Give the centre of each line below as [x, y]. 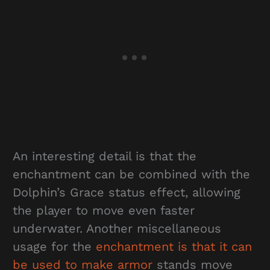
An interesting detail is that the [104, 156]
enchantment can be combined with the [131, 174]
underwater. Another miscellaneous [117, 228]
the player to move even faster [103, 210]
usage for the [54, 246]
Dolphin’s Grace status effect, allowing [126, 192]
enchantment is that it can [174, 246]
